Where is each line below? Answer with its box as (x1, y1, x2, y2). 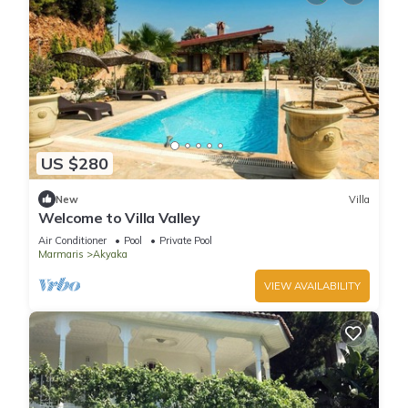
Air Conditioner (38, 234, 107, 248)
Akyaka (93, 248, 127, 261)
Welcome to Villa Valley (38, 209, 200, 228)
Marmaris (38, 248, 84, 261)
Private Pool (159, 234, 212, 248)
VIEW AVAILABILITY (264, 280, 361, 293)
